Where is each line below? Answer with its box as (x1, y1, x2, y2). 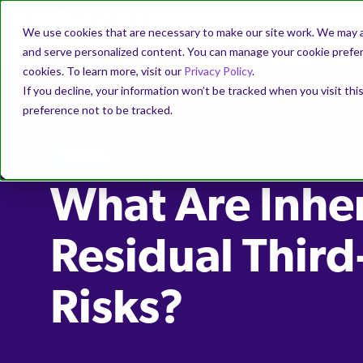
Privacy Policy (184, 64, 252, 78)
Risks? (50, 287, 184, 335)
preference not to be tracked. (23, 103, 173, 117)
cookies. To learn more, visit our (23, 64, 184, 78)
